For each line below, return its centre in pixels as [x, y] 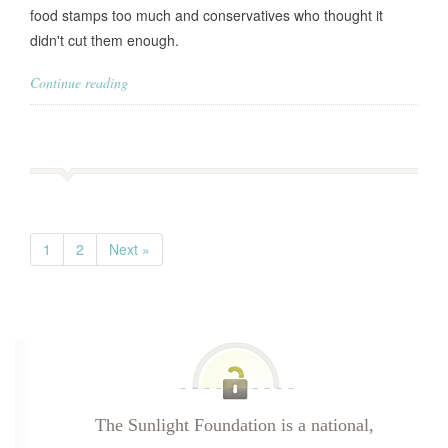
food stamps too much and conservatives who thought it [206, 15]
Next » [129, 249]
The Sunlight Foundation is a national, [234, 425]
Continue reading [79, 82]
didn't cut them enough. [104, 40]
